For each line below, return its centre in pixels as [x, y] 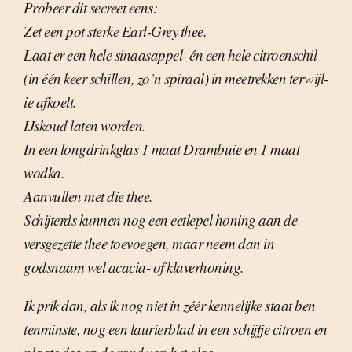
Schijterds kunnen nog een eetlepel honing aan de [160, 220]
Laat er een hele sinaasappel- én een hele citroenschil [170, 55]
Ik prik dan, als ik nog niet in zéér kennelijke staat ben [170, 306]
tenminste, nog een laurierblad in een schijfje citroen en [176, 329]
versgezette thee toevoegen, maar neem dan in [149, 244]
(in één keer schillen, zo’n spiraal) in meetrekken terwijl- [176, 79]
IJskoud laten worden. [85, 126]
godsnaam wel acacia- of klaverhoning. [134, 267]
